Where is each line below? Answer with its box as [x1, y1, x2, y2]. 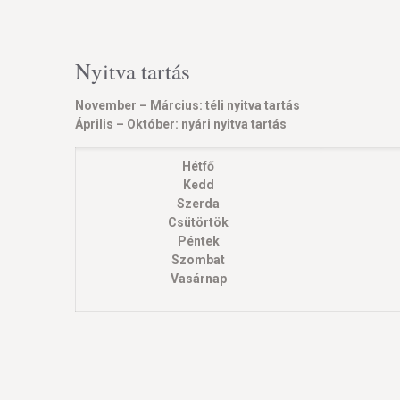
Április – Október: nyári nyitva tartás [75, 117, 287, 131]
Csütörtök [168, 215, 229, 229]
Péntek [177, 234, 220, 248]
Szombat [171, 253, 225, 267]
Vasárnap [170, 271, 227, 286]
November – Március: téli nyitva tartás [75, 98, 300, 112]
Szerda [177, 196, 220, 211]
